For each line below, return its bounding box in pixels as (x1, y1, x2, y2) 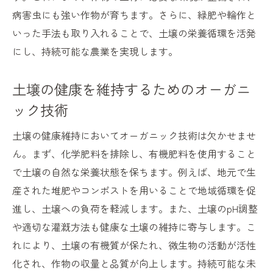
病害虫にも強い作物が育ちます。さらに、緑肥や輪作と (12, 7, 256, 23)
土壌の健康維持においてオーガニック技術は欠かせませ (12, 128, 256, 143)
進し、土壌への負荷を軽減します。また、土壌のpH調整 (12, 201, 258, 216)
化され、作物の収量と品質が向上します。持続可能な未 (12, 256, 256, 271)
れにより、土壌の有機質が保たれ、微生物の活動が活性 (12, 238, 256, 253)
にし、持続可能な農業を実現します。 (12, 44, 178, 59)
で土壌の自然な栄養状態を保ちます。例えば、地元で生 (12, 165, 256, 180)
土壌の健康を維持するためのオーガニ (12, 79, 250, 100)
